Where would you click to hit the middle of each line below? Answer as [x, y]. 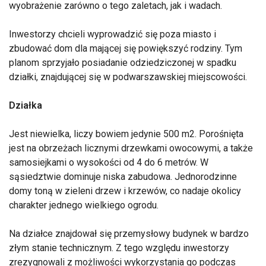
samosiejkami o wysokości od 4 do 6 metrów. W [109, 163]
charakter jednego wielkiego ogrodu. [84, 205]
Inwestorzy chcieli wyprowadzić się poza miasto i [113, 34]
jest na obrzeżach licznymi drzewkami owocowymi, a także [131, 148]
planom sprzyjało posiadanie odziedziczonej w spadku [123, 63]
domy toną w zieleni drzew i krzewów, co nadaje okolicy [125, 191]
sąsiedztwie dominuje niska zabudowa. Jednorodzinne [123, 177]
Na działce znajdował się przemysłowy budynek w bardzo [129, 234]
